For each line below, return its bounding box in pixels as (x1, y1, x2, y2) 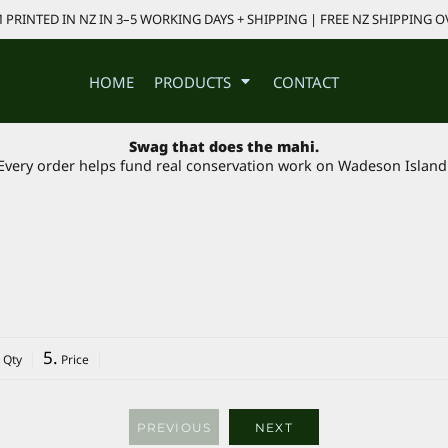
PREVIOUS (136, 420, 212, 436)
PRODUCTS (154, 71, 235, 92)
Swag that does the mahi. (129, 137, 319, 157)
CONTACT (273, 71, 339, 92)
